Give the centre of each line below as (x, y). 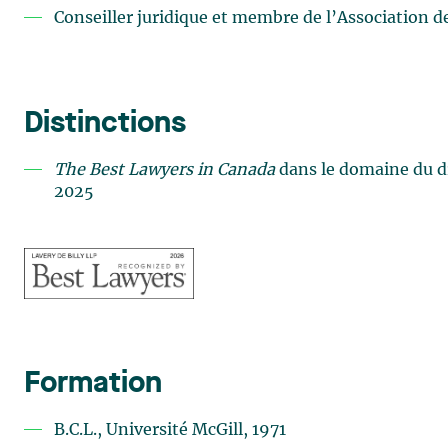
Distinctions (105, 124)
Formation (93, 384)
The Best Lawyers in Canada (164, 170)
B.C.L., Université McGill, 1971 (170, 430)
